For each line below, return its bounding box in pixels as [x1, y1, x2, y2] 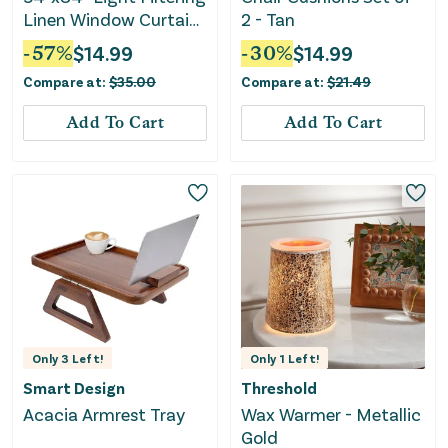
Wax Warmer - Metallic [241, 403, 421, 426]
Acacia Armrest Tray [23, 403, 185, 426]
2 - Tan [241, 7, 295, 30]
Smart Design [23, 378, 125, 398]
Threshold [241, 378, 317, 398]
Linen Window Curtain [23, 7, 199, 30]
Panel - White [23, 30, 129, 53]
